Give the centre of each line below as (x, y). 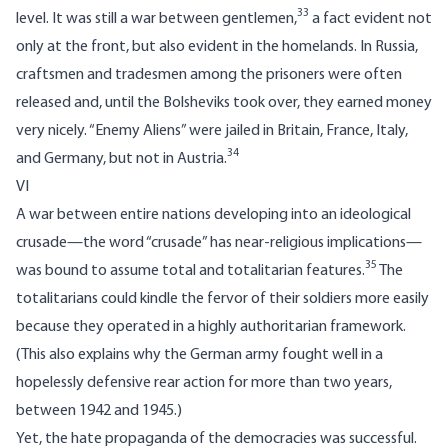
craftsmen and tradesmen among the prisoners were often (209, 75)
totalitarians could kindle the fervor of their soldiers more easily (222, 299)
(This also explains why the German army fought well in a (199, 355)
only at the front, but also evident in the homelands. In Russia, (217, 47)
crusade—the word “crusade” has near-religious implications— (219, 243)
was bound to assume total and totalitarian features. (190, 271)
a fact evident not (370, 19)
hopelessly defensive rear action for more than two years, (204, 383)
